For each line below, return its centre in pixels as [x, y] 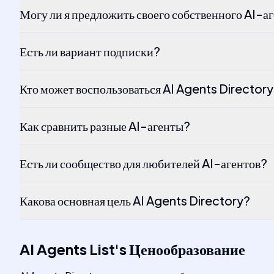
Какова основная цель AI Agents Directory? [135, 200]
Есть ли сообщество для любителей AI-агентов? [143, 163]
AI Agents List [67, 249]
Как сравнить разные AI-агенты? [105, 126]
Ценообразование [187, 249]
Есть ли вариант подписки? [90, 51]
